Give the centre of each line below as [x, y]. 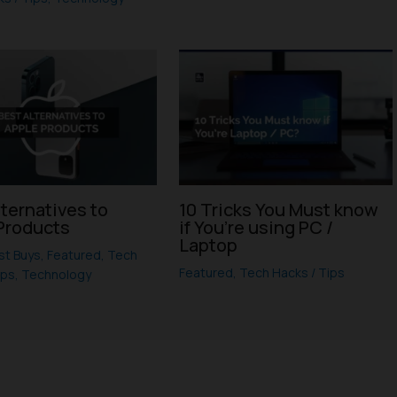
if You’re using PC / [256, 228]
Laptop [208, 245]
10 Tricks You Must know [278, 210]
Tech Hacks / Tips [292, 273]
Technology [57, 275]
